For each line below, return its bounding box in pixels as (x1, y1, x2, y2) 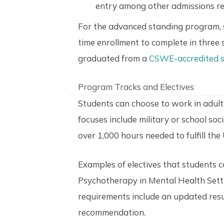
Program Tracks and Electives (78, 81, 194, 92)
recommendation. (78, 206, 145, 217)
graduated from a (78, 52, 149, 63)
